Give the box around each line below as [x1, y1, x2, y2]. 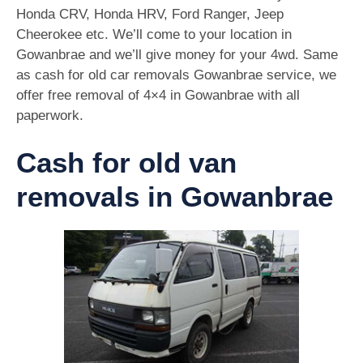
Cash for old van [16, 147, 237, 179]
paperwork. [16, 107, 83, 123]
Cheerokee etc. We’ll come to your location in [16, 26, 292, 42]
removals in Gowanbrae [16, 181, 333, 213]
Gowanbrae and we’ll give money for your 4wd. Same [16, 46, 338, 62]
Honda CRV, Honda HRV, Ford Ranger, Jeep [16, 6, 284, 22]
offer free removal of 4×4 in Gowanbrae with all [16, 87, 300, 103]
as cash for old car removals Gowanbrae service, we [16, 66, 336, 83]
